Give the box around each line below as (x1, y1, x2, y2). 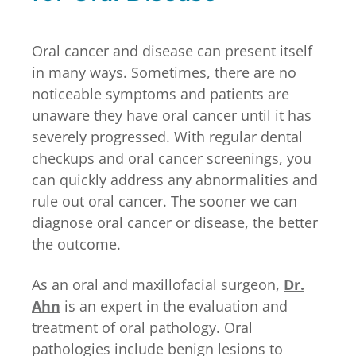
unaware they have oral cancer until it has (32, 105, 311, 125)
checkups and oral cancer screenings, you (32, 148, 311, 168)
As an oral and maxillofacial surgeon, (32, 274, 284, 294)
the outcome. (32, 234, 121, 253)
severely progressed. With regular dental (32, 126, 303, 146)
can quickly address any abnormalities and (32, 169, 318, 189)
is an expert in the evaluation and (60, 296, 288, 315)
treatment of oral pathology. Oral (32, 317, 253, 337)
